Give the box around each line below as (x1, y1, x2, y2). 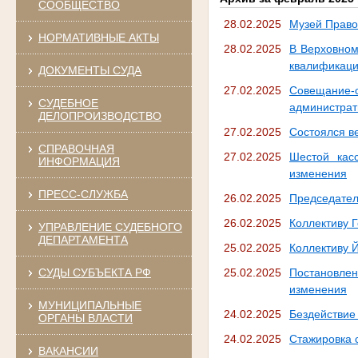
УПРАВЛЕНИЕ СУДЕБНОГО (38, 220, 182, 233)
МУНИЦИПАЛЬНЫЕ (38, 298, 141, 312)
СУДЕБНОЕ (38, 96, 98, 109)
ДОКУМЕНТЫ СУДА (38, 63, 141, 77)
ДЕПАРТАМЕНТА (38, 233, 128, 246)
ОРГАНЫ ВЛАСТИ (38, 311, 133, 324)
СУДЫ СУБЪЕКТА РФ (38, 265, 151, 279)
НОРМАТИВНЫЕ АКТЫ (38, 30, 159, 44)
